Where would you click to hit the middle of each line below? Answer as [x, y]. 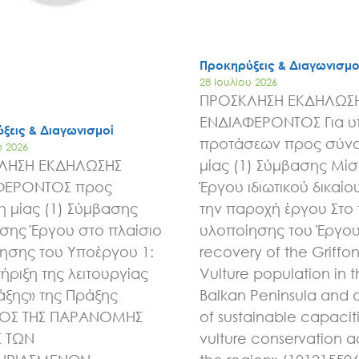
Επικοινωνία [179, 123]
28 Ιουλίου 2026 [238, 82]
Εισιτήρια [179, 65]
